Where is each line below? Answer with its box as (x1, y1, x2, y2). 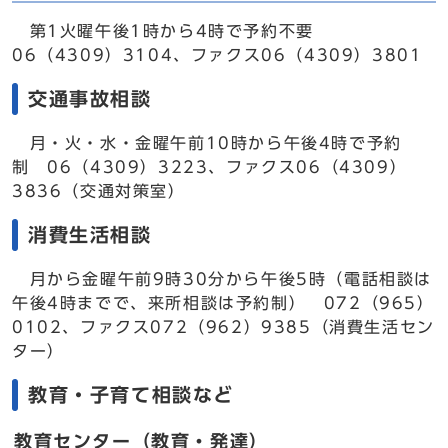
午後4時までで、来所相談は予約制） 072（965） (12, 295, 435, 311)
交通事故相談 (28, 89, 152, 108)
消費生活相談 (28, 225, 152, 244)
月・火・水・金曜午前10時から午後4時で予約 (12, 135, 402, 151)
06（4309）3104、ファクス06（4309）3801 (12, 47, 423, 63)
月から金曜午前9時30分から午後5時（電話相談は (12, 271, 432, 287)
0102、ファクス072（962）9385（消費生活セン (12, 319, 435, 335)
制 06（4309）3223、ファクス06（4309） (12, 159, 408, 175)
